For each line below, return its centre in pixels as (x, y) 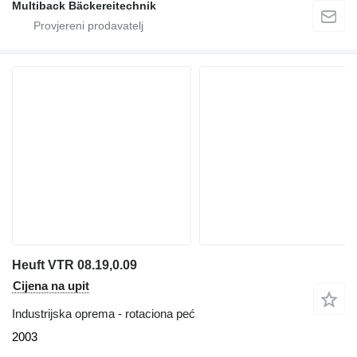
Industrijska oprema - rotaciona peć (104, 313)
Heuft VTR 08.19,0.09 (75, 265)
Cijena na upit (51, 285)
